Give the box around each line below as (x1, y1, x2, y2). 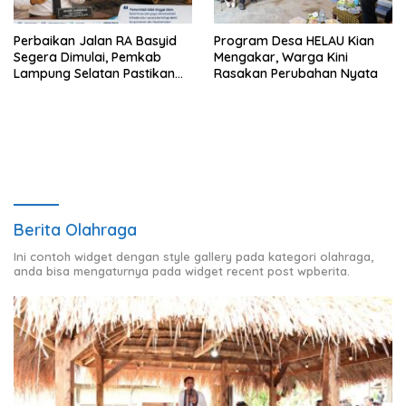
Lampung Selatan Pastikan (14, 65, 175, 82)
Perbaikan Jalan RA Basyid (14, 33, 177, 50)
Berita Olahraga (14, 219, 137, 241)
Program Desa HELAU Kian (214, 33, 374, 50)
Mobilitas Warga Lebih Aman (14, 82, 187, 99)
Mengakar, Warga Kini (214, 49, 348, 66)
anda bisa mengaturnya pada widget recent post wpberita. (14, 264, 350, 279)
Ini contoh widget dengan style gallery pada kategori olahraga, (14, 249, 373, 265)
